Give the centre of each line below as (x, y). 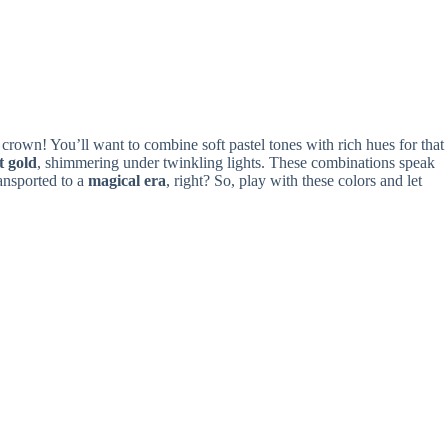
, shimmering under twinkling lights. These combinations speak (236, 162)
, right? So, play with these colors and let (294, 180)
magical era (127, 180)
